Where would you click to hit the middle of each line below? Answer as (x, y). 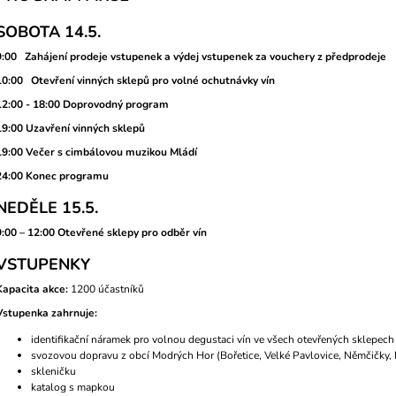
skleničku (53, 371)
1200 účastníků (107, 289)
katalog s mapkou (73, 387)
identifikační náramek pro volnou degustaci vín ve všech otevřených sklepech (213, 339)
